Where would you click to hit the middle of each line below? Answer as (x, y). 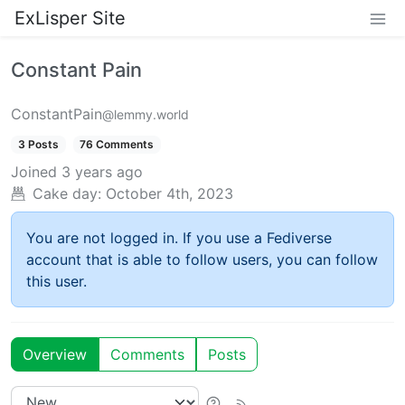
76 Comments (117, 144)
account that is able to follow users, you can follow (202, 260)
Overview (55, 355)
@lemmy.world (146, 114)
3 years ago (102, 172)
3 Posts (38, 144)
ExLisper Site (70, 18)
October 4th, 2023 (170, 194)
